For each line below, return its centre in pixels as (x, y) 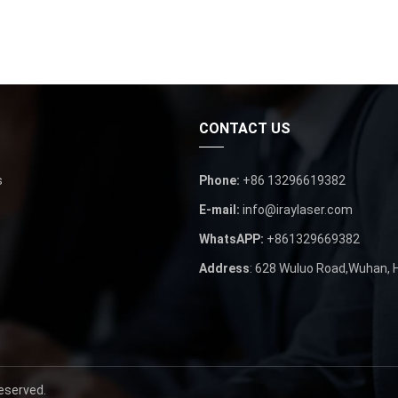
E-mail (218, 209)
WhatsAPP (230, 239)
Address (224, 268)
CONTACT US (245, 128)
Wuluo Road (312, 268)
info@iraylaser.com (298, 209)
